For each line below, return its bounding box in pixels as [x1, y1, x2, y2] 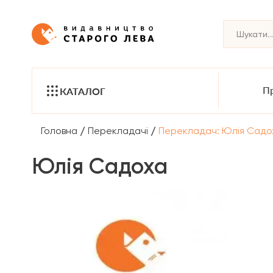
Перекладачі [88, 124, 148, 136]
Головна [41, 124, 77, 136]
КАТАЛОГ [60, 85, 105, 97]
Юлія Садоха [32, 153, 168, 179]
